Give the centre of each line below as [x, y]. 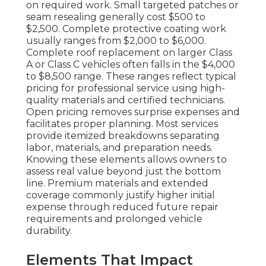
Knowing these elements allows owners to [126, 160]
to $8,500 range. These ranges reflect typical [131, 77]
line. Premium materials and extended [117, 183]
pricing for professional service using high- [126, 88]
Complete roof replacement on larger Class [129, 53]
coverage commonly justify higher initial [121, 195]
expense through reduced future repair [122, 207]
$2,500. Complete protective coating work [126, 29]
